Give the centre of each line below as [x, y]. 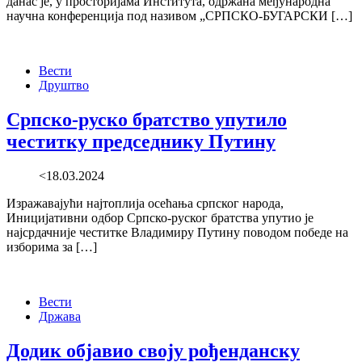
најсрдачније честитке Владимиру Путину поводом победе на [177, 233]
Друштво [64, 86]
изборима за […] [52, 247]
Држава [60, 317]
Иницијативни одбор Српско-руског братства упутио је [160, 218]
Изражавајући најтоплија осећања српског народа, [145, 204]
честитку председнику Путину [141, 142]
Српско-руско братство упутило [147, 120]
